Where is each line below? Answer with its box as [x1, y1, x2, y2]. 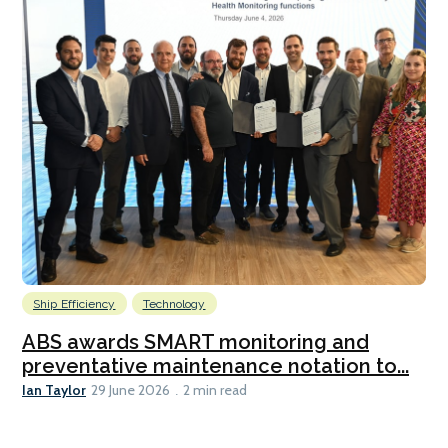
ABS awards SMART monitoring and [22, 330, 369, 355]
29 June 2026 [91, 381, 170, 400]
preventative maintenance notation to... [22, 354, 409, 379]
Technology [142, 297, 206, 312]
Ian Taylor [22, 380, 86, 399]
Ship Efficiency [33, 297, 116, 312]
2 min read [183, 381, 247, 400]
